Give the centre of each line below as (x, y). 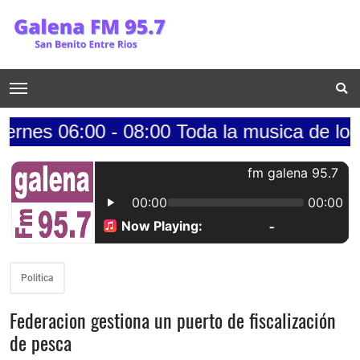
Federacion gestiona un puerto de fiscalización (173, 319)
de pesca (41, 342)
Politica (37, 278)
